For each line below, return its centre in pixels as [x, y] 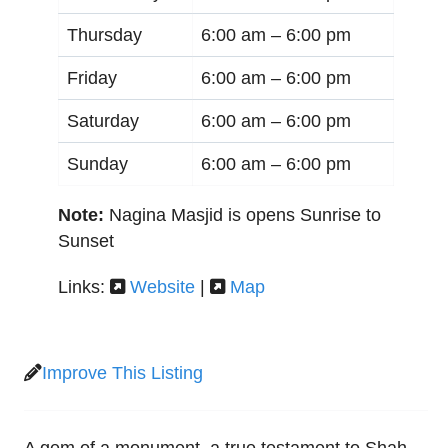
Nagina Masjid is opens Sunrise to [245, 214]
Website [162, 287]
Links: [84, 287]
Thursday [104, 34]
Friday [92, 77]
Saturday [103, 120]
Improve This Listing [122, 373]
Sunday [97, 163]
